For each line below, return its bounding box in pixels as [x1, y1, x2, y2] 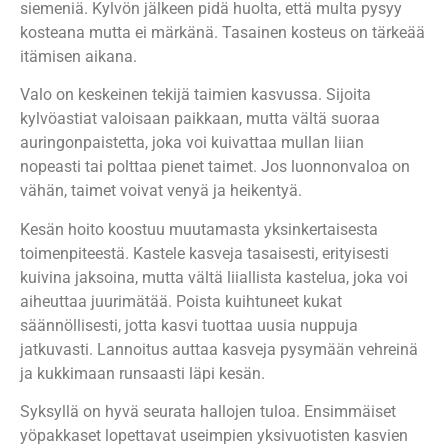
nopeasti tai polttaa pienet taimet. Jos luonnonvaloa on [20, 157, 410, 177]
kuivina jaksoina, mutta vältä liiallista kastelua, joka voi [20, 267, 408, 287]
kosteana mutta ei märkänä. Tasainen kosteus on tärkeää [20, 23, 425, 43]
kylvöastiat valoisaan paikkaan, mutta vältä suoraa [20, 109, 380, 129]
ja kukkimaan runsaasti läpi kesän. [20, 363, 265, 383]
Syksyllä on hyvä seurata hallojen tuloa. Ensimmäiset [20, 402, 396, 422]
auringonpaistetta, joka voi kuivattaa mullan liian [20, 133, 364, 153]
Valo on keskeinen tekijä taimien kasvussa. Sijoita [20, 85, 371, 105]
